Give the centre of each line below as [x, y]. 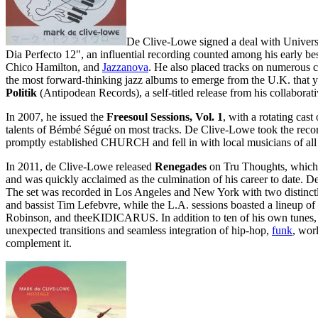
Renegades [181, 166]
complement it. [39, 243]
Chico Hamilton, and [54, 67]
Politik [21, 92]
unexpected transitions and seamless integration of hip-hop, [139, 230]
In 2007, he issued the [56, 116]
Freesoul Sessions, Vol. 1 [165, 116]
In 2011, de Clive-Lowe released [80, 166]
